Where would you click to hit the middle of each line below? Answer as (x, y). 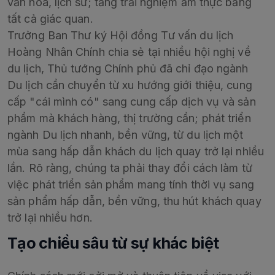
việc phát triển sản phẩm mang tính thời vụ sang (131, 185)
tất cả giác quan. (50, 19)
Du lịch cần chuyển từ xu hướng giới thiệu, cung (130, 85)
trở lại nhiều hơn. (50, 218)
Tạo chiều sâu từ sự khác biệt (113, 243)
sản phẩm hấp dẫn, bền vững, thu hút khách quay (134, 201)
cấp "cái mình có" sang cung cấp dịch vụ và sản (132, 102)
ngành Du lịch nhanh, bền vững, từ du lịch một (126, 135)
